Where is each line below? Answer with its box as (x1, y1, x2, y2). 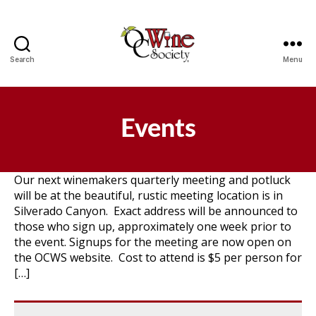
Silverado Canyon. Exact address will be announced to (14, 203, 298, 219)
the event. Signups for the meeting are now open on (14, 234, 291, 250)
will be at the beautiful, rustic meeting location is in (14, 188, 283, 203)
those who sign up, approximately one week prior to (14, 219, 291, 234)
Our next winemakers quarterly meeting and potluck (14, 172, 291, 188)
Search (10, 55, 35, 63)
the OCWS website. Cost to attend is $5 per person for (14, 250, 302, 265)
